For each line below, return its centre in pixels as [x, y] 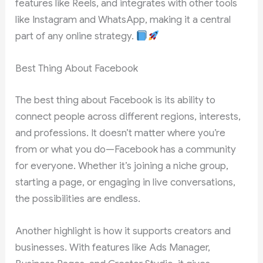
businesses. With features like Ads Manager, [113, 248]
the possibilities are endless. [78, 198]
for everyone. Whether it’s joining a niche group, [122, 166]
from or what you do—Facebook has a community [126, 149]
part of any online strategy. [76, 36]
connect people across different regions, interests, [128, 116]
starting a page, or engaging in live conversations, [126, 182]
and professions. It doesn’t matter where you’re [121, 133]
